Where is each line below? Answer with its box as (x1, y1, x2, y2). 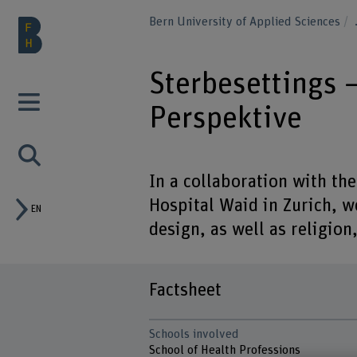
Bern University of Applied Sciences (149, 15, 344, 28)
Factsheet (149, 280, 222, 300)
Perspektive (149, 102, 303, 134)
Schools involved (149, 328, 240, 340)
